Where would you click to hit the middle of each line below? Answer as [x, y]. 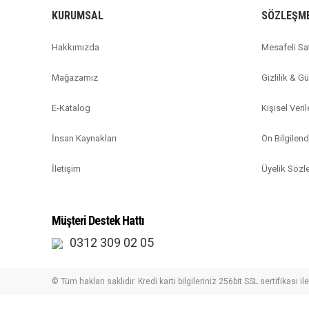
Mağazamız [75, 78]
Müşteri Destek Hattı [98, 220]
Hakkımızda [76, 47]
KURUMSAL [78, 16]
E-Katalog [71, 108]
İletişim [66, 169]
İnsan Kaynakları [84, 138]
